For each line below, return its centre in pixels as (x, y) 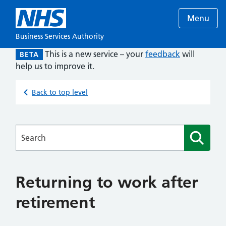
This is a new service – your (95, 54)
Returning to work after (107, 182)
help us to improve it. (55, 66)
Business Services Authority (60, 36)
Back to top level (60, 92)
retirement (55, 202)
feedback (163, 54)
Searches (32, 130)
